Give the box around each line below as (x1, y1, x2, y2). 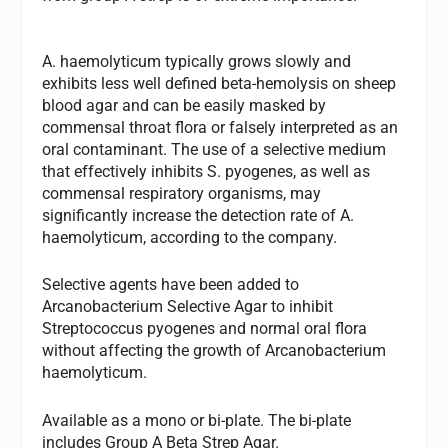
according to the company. (150, 227, 338, 247)
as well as (296, 161, 371, 181)
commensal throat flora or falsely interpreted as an (42, 117, 399, 137)
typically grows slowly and (161, 51, 352, 71)
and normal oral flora (215, 319, 368, 339)
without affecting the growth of (42, 341, 266, 361)
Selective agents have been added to (42, 275, 300, 295)
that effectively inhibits (42, 161, 208, 181)
